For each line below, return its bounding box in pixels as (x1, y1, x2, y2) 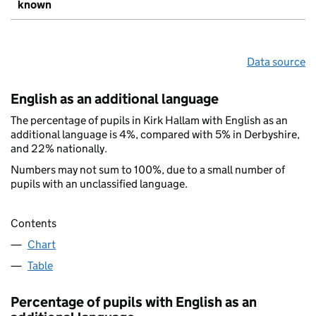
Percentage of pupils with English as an (11, 293, 257, 311)
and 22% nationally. (11, 141, 107, 155)
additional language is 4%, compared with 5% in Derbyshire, (11, 127, 300, 141)
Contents (11, 217, 56, 231)
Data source (247, 54, 305, 68)
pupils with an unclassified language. (11, 176, 188, 190)
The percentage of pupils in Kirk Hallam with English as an (11, 113, 288, 127)
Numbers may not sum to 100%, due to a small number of (11, 162, 285, 176)
